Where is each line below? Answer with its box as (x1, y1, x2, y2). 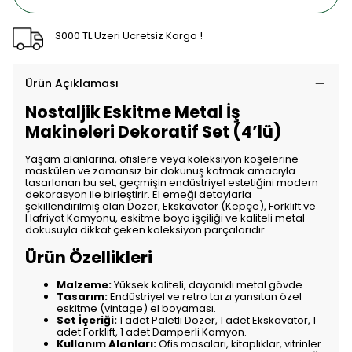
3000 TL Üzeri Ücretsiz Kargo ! (54, 27, 203, 43)
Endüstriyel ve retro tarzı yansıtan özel (108, 289, 302, 304)
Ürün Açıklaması (25, 75, 119, 91)
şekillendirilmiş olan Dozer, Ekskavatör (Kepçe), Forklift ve (25, 199, 316, 214)
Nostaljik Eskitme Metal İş (25, 101, 240, 123)
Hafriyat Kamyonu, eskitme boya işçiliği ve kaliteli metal (25, 211, 305, 225)
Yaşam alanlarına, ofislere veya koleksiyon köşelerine (25, 152, 299, 167)
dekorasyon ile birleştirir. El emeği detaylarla (25, 187, 251, 202)
